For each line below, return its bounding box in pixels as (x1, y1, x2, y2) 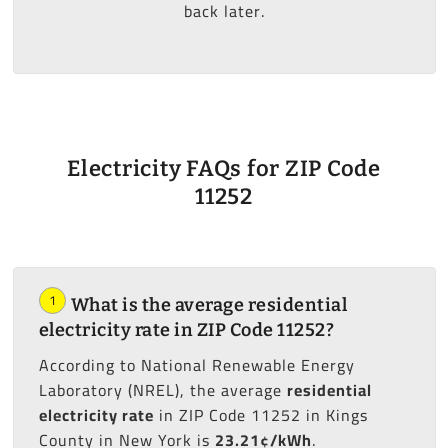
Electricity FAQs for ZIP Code (67, 155, 381, 183)
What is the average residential (70, 294, 347, 317)
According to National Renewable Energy (38, 350, 355, 381)
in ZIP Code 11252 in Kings (153, 400, 368, 431)
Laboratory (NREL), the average (38, 375, 287, 406)
